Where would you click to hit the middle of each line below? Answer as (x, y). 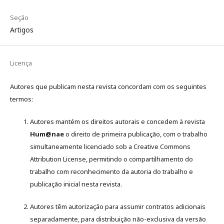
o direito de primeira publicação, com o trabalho (136, 134)
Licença (21, 63)
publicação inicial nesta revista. (76, 184)
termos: (21, 99)
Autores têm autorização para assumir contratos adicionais (118, 206)
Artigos (22, 30)
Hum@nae (47, 134)
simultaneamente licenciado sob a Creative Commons (110, 146)
